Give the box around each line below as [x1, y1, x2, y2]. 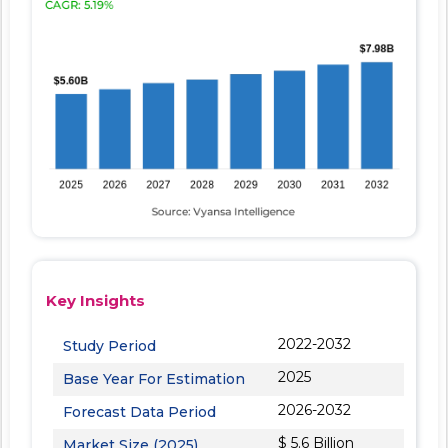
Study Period [63, 336, 156, 355]
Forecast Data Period [63, 402, 216, 421]
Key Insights [46, 290, 145, 310]
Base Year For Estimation [63, 369, 245, 388]
